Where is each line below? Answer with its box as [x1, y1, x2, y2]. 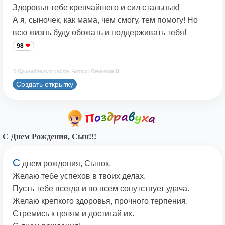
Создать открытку [16, 80, 73, 88]
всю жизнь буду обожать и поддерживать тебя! [13, 28, 186, 37]
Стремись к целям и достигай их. [13, 209, 134, 218]
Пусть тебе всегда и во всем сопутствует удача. [13, 184, 189, 193]
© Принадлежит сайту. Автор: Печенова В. [13, 68, 121, 74]
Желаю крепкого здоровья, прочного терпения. [13, 197, 188, 206]
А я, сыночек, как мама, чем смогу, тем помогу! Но [13, 16, 198, 25]
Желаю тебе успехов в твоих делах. [13, 172, 146, 181]
